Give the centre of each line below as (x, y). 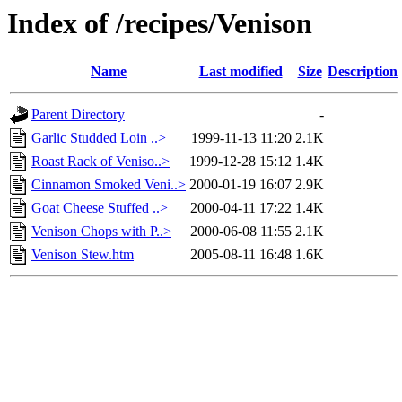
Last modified (240, 72)
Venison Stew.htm (83, 255)
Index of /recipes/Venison (160, 23)
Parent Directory (78, 115)
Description (363, 72)
